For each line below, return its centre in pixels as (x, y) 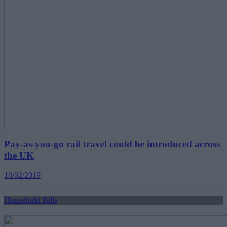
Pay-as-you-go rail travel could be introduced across (112, 144)
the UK (19, 155)
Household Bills (31, 200)
